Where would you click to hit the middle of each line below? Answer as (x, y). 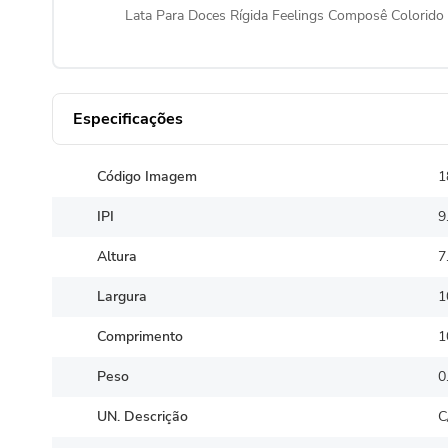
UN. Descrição (142, 417)
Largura (121, 297)
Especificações (127, 118)
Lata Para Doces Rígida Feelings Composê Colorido (285, 16)
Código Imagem (146, 177)
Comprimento (139, 337)
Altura (116, 257)
